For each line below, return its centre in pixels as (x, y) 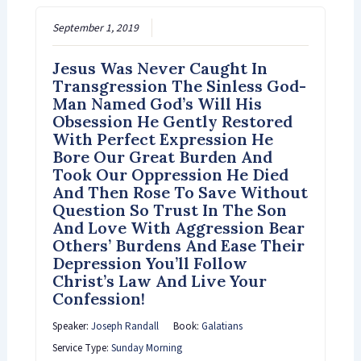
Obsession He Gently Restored (172, 121)
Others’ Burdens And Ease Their (178, 245)
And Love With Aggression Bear (178, 227)
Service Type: (81, 348)
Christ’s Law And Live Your (159, 280)
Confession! (98, 298)
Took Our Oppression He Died (170, 174)
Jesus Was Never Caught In (160, 68)
